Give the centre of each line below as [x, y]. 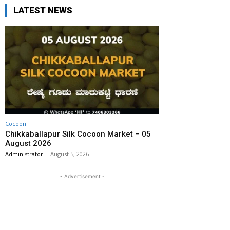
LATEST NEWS [43, 11]
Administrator [24, 154]
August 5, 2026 [70, 154]
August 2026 [28, 143]
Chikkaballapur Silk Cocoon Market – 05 [78, 134]
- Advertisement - [82, 176]
